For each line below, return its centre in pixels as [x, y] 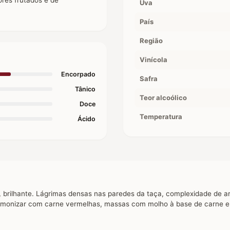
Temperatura [161, 116]
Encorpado [78, 74]
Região [151, 40]
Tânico [85, 89]
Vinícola [154, 59]
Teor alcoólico [163, 97]
